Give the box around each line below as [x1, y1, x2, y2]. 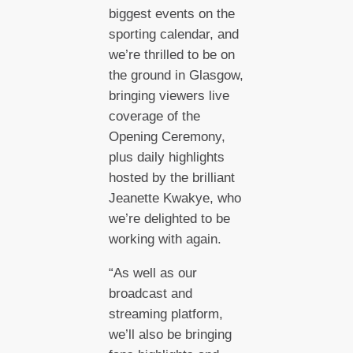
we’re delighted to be [108, 210, 230, 226]
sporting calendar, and [108, 26, 239, 42]
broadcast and [108, 285, 192, 301]
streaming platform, [108, 306, 223, 321]
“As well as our [108, 265, 197, 281]
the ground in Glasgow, [108, 67, 243, 83]
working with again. [108, 231, 225, 247]
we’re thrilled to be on [108, 46, 235, 62]
